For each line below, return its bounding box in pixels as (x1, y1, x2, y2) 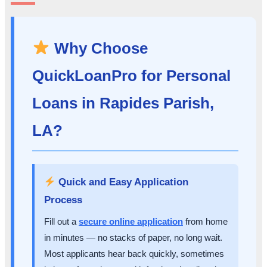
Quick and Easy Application (55, 176, 189, 188)
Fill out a (44, 216, 79, 227)
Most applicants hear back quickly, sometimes (44, 249, 224, 259)
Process (44, 194, 82, 206)
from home (183, 216, 228, 227)
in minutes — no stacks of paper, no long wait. (44, 232, 222, 243)
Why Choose (49, 39, 148, 57)
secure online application (79, 216, 183, 227)
